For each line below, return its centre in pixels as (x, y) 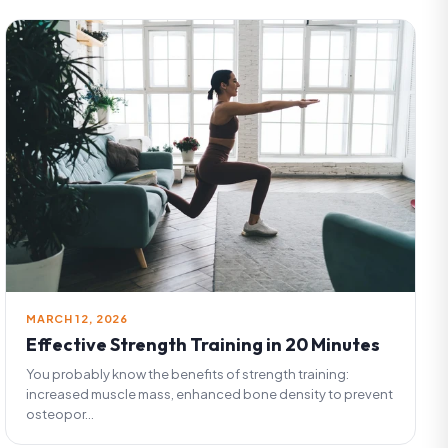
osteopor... (60, 414)
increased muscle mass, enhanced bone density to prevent (210, 394)
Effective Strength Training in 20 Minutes (203, 345)
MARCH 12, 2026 (77, 319)
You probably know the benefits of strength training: (188, 374)
